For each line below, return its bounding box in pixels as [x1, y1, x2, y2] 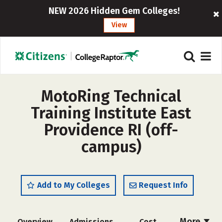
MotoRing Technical [41, 87, 181, 106]
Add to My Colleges [37, 180, 110, 190]
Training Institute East [31, 104, 191, 122]
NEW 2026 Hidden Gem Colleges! [49, 5, 180, 16]
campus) [81, 137, 141, 156]
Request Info [139, 180, 188, 190]
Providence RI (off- [44, 120, 178, 139]
